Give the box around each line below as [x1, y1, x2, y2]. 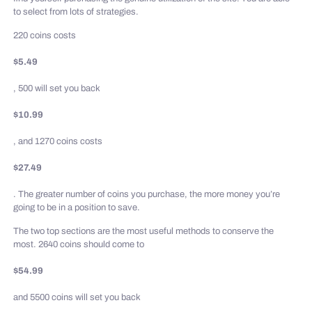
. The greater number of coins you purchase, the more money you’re [13, 189, 281, 199]
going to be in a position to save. [13, 203, 141, 212]
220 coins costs [13, 31, 77, 40]
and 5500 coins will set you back [13, 292, 141, 302]
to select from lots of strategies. [13, 7, 139, 17]
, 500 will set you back [13, 84, 101, 93]
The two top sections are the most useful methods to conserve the [13, 226, 274, 236]
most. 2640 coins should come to [13, 240, 145, 249]
